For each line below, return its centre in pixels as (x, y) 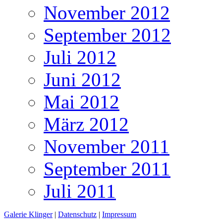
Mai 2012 (82, 102)
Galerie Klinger (28, 215)
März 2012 (86, 124)
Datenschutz (77, 215)
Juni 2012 (82, 80)
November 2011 (107, 147)
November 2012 (107, 13)
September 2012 (107, 35)
